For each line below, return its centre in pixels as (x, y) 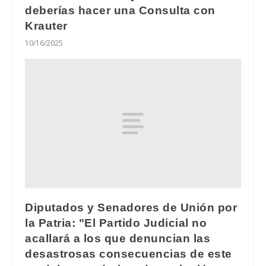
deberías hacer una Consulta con (120, 11)
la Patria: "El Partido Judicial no (116, 223)
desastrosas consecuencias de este (129, 254)
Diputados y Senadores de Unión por (131, 207)
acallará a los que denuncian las (118, 238)
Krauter (46, 26)
